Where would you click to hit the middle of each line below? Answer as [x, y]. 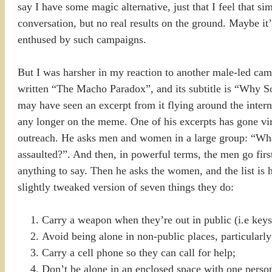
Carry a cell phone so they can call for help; [139, 252]
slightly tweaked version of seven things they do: [126, 187]
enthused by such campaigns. [82, 39]
